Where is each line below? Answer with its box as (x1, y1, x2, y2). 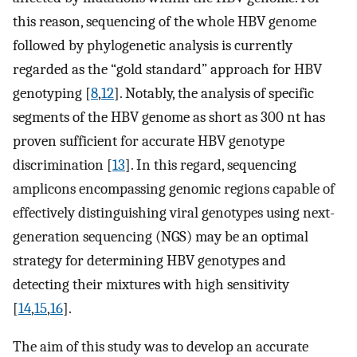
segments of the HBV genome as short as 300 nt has (13, 108, 325, 126)
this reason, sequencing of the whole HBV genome (13, 12, 316, 30)
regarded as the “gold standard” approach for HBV (13, 60, 322, 78)
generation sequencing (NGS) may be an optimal (13, 227, 308, 245)
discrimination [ (13, 155, 112, 174)
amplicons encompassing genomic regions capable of (13, 179, 335, 198)
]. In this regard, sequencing (125, 155, 296, 174)
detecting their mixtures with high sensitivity (13, 275, 289, 293)
